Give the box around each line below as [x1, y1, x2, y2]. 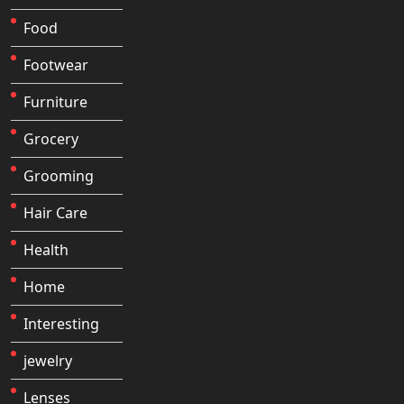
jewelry [23, 350, 72, 371]
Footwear [23, 54, 88, 75]
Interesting [23, 313, 99, 334]
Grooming [23, 165, 94, 186]
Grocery [23, 128, 78, 149]
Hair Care [23, 202, 87, 223]
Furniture [23, 91, 87, 112]
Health [23, 239, 69, 260]
